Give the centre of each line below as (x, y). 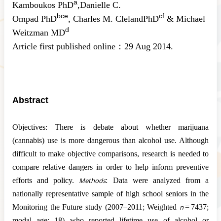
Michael (191, 18)
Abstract (30, 100)
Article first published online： (68, 46)
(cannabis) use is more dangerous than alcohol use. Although (110, 140)
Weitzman (30, 32)
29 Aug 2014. (149, 46)
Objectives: (30, 127)
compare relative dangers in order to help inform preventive (110, 167)
